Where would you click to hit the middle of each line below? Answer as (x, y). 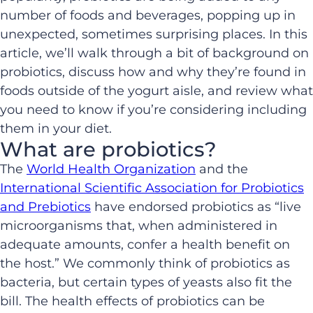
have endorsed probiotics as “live (196, 207)
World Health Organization (111, 169)
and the (222, 169)
